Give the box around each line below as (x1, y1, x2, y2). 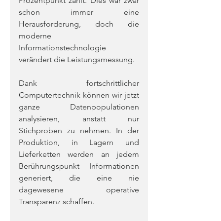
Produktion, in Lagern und (19, 138, 139, 147)
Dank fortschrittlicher (19, 78, 139, 88)
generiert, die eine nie (19, 173, 139, 183)
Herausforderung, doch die (19, 19, 139, 29)
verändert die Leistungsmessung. (19, 55, 135, 64)
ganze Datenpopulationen (19, 102, 139, 111)
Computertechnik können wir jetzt (19, 90, 139, 100)
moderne (19, 31, 51, 40)
